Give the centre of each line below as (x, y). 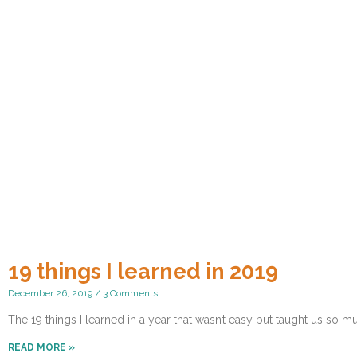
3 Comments (129, 293)
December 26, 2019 (51, 293)
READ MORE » (41, 347)
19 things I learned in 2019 (143, 271)
